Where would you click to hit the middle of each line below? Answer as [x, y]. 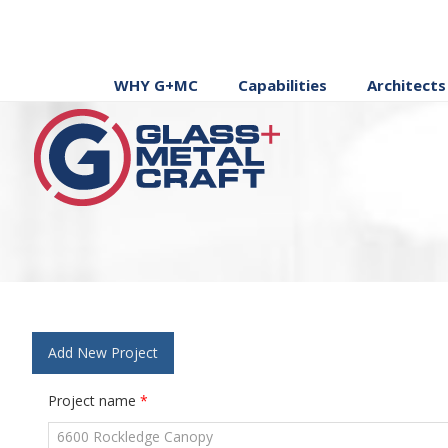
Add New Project [103, 352]
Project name [94, 400]
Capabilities [282, 85]
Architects [406, 85]
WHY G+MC [155, 85]
